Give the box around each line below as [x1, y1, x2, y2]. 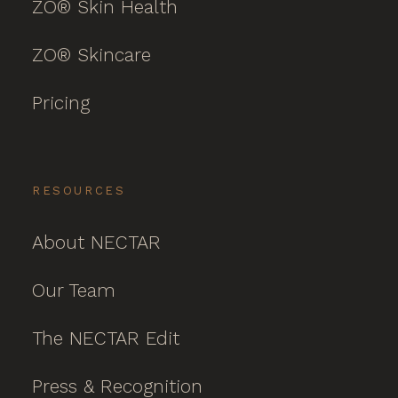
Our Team [32, 279, 115, 301]
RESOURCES [32, 184, 126, 197]
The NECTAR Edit [32, 327, 179, 349]
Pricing [32, 92, 90, 114]
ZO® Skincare [32, 44, 151, 66]
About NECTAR [32, 231, 161, 253]
